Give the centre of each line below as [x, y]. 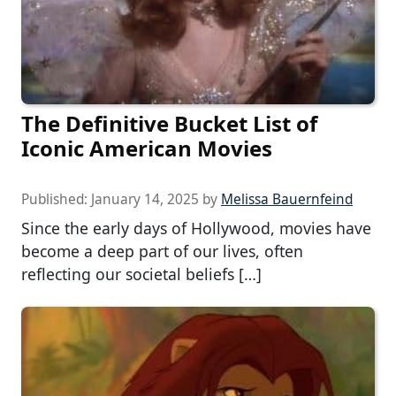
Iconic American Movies [147, 148]
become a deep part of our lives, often [162, 251]
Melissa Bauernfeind [287, 200]
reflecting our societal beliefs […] [141, 274]
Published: [56, 200]
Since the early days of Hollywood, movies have [196, 228]
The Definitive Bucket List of [169, 124]
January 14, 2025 [145, 200]
